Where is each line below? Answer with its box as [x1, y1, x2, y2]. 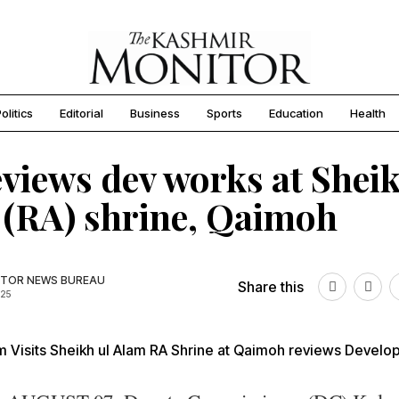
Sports [207, 106, 242, 121]
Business [130, 106, 180, 121]
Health [350, 106, 386, 121]
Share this [238, 278, 304, 297]
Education [269, 106, 323, 121]
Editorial [60, 106, 103, 121]
